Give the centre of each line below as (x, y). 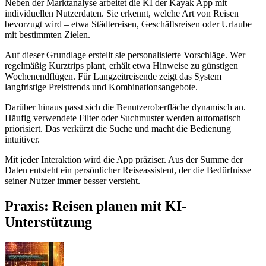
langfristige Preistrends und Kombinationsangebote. (101, 87)
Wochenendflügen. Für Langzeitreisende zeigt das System (113, 76)
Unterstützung (48, 222)
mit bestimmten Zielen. (47, 34)
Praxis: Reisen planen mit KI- (96, 206)
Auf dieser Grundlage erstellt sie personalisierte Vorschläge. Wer (125, 55)
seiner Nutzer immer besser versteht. (72, 180)
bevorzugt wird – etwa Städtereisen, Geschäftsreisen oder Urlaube (128, 24)
